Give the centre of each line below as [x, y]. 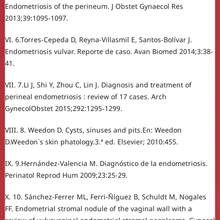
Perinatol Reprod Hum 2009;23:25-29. [66, 175]
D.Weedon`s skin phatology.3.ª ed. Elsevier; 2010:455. [91, 141]
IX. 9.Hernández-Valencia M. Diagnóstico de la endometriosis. [106, 163]
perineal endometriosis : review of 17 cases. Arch [85, 96]
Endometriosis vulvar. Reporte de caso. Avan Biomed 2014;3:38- [109, 51]
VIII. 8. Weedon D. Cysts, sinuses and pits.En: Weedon [93, 130]
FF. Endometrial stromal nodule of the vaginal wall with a [98, 208]
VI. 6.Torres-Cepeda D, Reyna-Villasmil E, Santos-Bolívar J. [98, 39]
